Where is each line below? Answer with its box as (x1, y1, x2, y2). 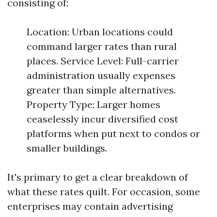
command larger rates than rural (27, 40, 177, 52)
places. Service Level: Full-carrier (27, 55, 179, 67)
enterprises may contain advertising (7, 200, 173, 212)
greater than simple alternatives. (27, 84, 176, 96)
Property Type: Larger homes (27, 98, 160, 110)
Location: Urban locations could (27, 26, 173, 38)
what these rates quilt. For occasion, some (7, 186, 200, 198)
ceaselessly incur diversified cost (27, 113, 178, 125)
